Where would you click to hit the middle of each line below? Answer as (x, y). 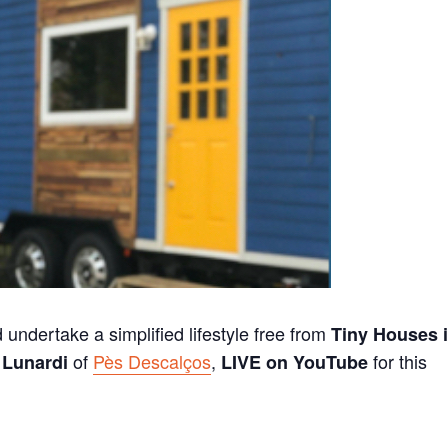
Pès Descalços (152, 360)
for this (398, 360)
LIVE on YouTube (295, 361)
